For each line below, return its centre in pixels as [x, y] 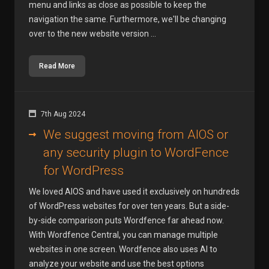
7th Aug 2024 [63, 114]
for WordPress [83, 171]
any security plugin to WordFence [136, 153]
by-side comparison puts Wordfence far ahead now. [126, 220]
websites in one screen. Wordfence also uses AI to [123, 249]
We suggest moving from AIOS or [136, 134]
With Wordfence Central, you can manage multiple [123, 235]
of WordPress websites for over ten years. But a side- [129, 206]
